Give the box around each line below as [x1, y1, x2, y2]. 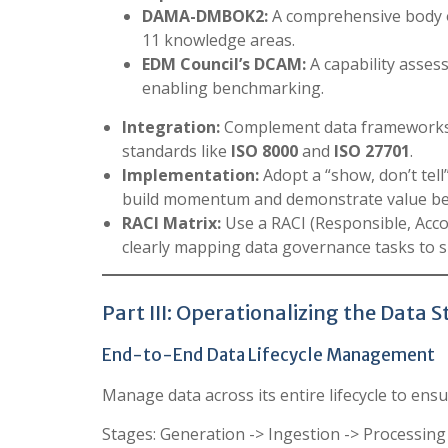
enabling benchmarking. [142, 76, 324, 99]
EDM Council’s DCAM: [142, 52, 306, 75]
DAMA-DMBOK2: [142, 4, 268, 27]
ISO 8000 [231, 139, 298, 162]
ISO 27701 [334, 139, 410, 162]
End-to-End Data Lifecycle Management [102, 343, 435, 366]
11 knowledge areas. [142, 28, 295, 51]
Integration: [122, 115, 220, 138]
